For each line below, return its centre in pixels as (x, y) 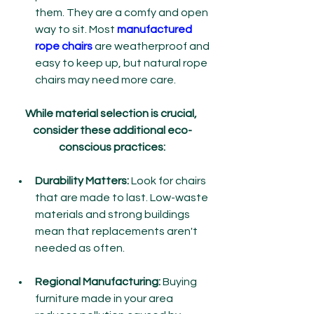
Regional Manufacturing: (98, 282)
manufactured (156, 29)
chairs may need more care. (105, 80)
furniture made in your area (105, 299)
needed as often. (80, 248)
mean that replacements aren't (117, 231)
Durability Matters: (82, 181)
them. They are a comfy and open (123, 13)
